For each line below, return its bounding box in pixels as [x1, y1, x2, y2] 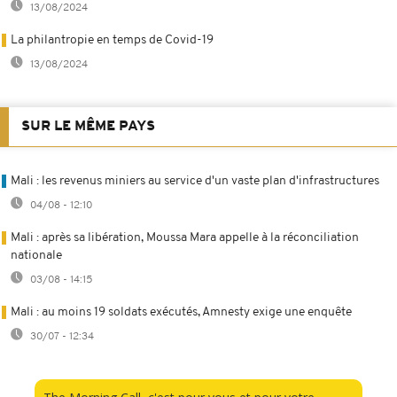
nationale [11, 248, 62, 262]
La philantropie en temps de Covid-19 [11, 33, 214, 47]
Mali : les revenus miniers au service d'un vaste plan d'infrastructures [11, 174, 379, 188]
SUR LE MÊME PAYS [21, 119, 155, 134]
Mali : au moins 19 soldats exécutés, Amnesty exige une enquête [11, 305, 352, 319]
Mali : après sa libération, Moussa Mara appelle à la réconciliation [11, 230, 359, 245]
